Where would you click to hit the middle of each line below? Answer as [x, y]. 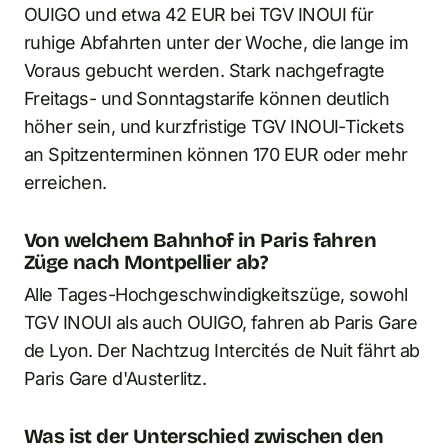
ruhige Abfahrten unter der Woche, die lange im [216, 42]
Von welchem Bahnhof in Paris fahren [200, 239]
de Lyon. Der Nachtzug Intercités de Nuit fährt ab [222, 350]
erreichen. [65, 182]
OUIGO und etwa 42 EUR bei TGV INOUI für [199, 14]
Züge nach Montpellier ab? [145, 261]
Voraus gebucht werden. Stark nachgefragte [204, 70]
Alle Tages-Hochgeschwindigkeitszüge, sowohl [216, 294]
